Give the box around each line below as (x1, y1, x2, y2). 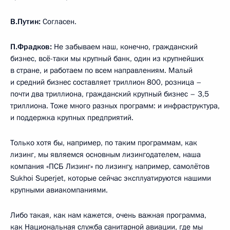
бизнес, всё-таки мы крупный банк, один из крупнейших (10, 53, 204, 64)
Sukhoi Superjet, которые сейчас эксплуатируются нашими (10, 173, 211, 184)
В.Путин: (10, 16, 41, 27)
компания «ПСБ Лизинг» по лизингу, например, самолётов (10, 161, 209, 172)
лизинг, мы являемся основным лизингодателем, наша (10, 149, 201, 160)
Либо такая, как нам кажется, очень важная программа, (10, 210, 206, 221)
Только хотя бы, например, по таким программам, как (10, 138, 197, 148)
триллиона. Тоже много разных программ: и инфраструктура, (10, 101, 220, 111)
